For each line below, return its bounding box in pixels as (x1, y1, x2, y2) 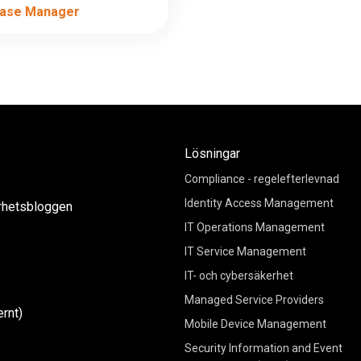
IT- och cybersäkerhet (184, 268, 293, 282)
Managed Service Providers (184, 293, 324, 306)
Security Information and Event (184, 341, 342, 355)
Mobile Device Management (184, 317, 326, 330)
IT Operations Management (184, 220, 325, 234)
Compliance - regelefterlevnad (184, 172, 339, 185)
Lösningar (184, 145, 240, 161)
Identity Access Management (184, 196, 334, 210)
